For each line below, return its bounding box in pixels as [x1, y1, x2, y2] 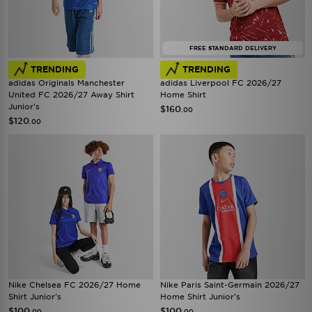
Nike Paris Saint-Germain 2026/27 [160, 280, 299, 290]
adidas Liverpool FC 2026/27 [160, 78, 281, 88]
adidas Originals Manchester [8, 78, 125, 88]
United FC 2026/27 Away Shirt [8, 90, 134, 100]
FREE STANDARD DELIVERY [189, 45, 276, 52]
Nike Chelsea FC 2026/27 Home [8, 280, 141, 290]
